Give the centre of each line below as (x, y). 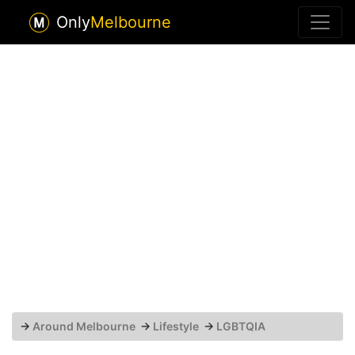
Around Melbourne (84, 326)
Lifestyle (176, 326)
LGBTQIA (241, 326)
